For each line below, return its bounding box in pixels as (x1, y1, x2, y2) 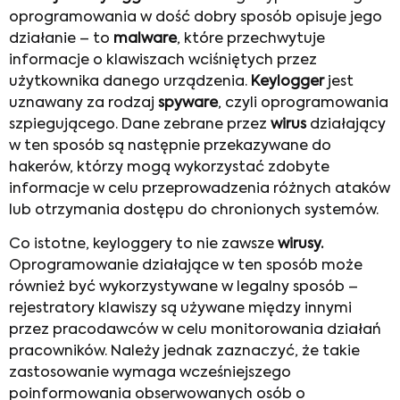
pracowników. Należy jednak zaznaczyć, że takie (9, 345, 360, 360)
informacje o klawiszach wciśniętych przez (9, 54, 317, 68)
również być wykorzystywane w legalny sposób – (9, 280, 358, 296)
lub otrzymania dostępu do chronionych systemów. (9, 204, 379, 218)
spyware (158, 96, 218, 111)
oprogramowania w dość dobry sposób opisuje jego (9, 11, 382, 25)
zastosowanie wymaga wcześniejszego (9, 366, 291, 381)
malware (113, 32, 177, 46)
